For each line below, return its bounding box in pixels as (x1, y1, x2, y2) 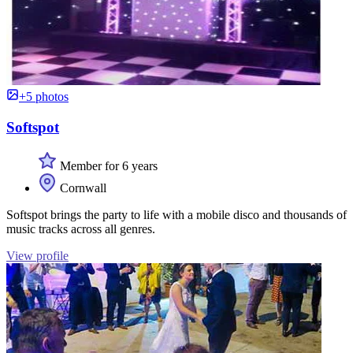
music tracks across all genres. (6, 221, 155, 236)
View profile (6, 248, 69, 262)
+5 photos (19, 90, 69, 104)
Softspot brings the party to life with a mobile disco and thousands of (6, 207, 347, 221)
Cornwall (57, 180, 106, 195)
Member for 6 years (57, 158, 158, 173)
